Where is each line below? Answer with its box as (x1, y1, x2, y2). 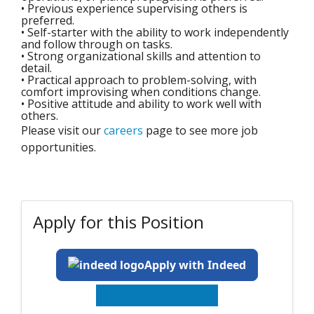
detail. (21, 60, 52, 76)
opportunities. (21, 139, 96, 156)
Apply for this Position (33, 210, 204, 234)
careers (104, 123, 143, 139)
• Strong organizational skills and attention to (21, 48, 261, 64)
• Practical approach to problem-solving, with (21, 72, 257, 88)
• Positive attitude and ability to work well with (21, 96, 261, 112)
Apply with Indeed (144, 257, 246, 273)
